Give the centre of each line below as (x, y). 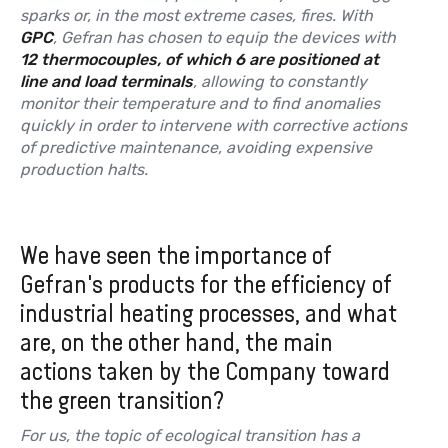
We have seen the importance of (176, 255)
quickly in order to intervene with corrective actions (213, 125)
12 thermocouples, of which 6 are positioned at (199, 59)
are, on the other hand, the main (176, 342)
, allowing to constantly (280, 81)
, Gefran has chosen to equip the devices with (224, 37)
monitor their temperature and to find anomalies (200, 103)
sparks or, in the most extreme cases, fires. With (196, 15)
